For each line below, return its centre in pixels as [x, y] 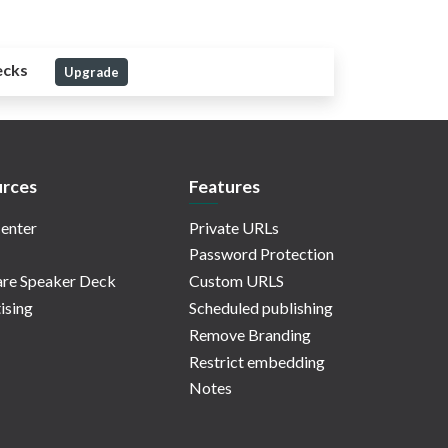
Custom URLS [236, 281]
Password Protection [261, 254]
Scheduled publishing [261, 308]
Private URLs [234, 227]
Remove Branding [250, 334]
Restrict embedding [257, 361]
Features [224, 187]
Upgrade [91, 71]
